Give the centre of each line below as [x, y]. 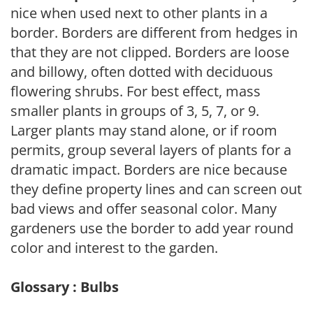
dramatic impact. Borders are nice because [149, 169]
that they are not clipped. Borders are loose [150, 52]
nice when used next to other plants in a [139, 13]
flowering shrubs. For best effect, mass [136, 91]
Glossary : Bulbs [65, 286]
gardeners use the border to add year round [152, 228]
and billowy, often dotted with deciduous [142, 71]
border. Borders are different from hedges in [154, 32]
